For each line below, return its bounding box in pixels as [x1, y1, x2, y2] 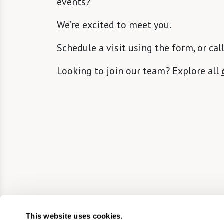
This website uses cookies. [26, 211, 123, 220]
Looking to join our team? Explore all [57, 64, 221, 78]
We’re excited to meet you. [57, 18, 173, 32]
